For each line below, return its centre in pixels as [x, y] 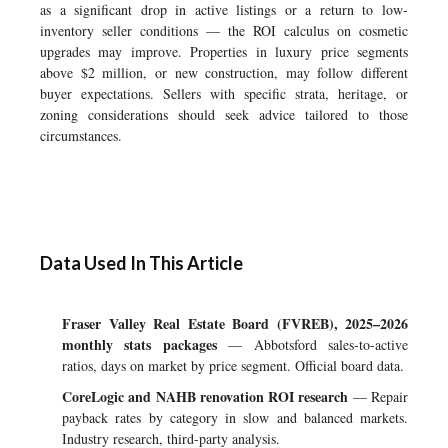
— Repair [378, 396]
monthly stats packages [139, 344]
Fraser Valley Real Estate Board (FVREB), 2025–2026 [235, 323]
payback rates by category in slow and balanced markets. [235, 417]
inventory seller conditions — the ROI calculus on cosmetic [224, 30]
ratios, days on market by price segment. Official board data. [233, 365]
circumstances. [81, 135]
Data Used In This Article [141, 263]
